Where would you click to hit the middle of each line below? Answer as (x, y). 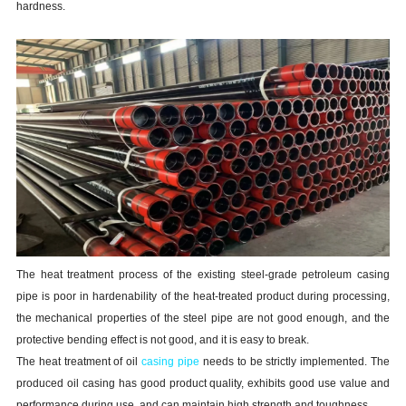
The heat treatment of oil (79, 362)
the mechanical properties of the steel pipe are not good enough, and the (203, 319)
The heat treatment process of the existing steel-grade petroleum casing (203, 275)
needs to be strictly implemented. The (295, 362)
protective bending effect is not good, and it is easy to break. (162, 340)
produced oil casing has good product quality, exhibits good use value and (203, 384)
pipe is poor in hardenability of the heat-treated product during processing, (203, 297)
